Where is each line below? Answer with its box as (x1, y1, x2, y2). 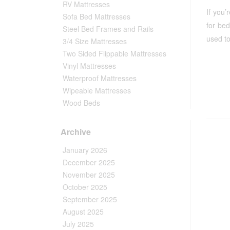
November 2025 (63, 169, 115, 180)
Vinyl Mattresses (63, 60, 116, 71)
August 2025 (63, 206, 104, 217)
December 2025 (63, 157, 115, 167)
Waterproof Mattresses (63, 72, 137, 83)
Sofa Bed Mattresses (63, 11, 130, 22)
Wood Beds (63, 97, 100, 108)
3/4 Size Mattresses (63, 35, 127, 46)
